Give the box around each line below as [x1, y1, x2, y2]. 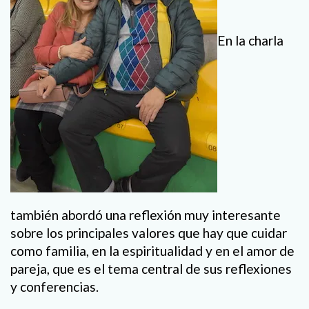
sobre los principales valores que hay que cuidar [10, 225, 287, 241]
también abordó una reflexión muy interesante [10, 207, 281, 223]
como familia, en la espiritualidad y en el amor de [10, 243, 295, 259]
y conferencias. [10, 279, 99, 295]
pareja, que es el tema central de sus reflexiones [10, 261, 292, 277]
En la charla [217, 32, 283, 49]
